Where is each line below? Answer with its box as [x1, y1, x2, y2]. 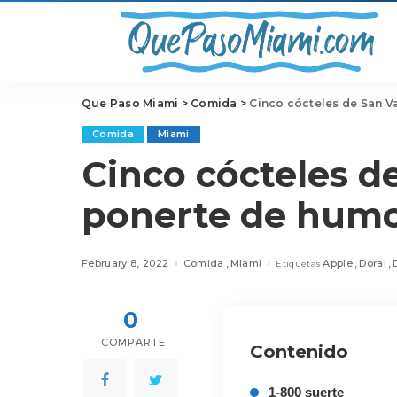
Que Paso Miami [82, 97, 179, 110]
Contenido [250, 341, 348, 362]
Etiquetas [276, 257, 321, 269]
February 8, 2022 [82, 256, 169, 269]
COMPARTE [100, 336, 167, 348]
